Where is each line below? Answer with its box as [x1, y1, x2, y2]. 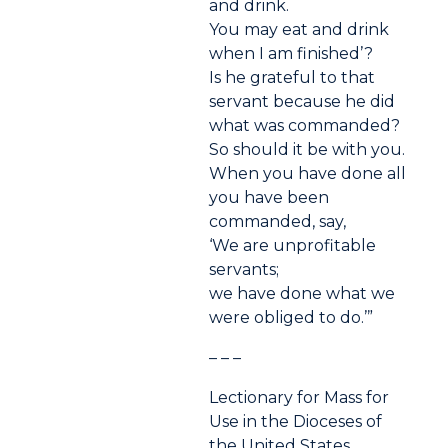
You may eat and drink [209, 20, 390, 40]
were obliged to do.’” [209, 308, 374, 328]
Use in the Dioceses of [209, 412, 383, 432]
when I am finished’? [209, 44, 374, 64]
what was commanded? [209, 116, 401, 136]
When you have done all [209, 164, 407, 184]
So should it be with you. [209, 140, 406, 160]
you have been [209, 188, 330, 208]
